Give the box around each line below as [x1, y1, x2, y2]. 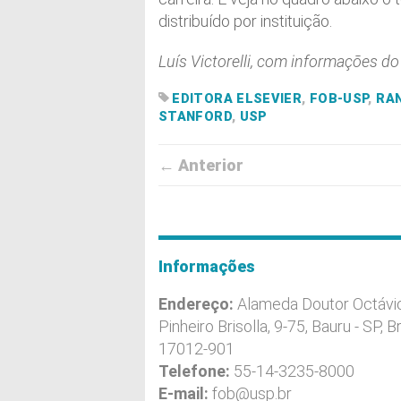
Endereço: [158, 294, 237, 313]
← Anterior [158, 156, 243, 175]
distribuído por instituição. [158, 12, 332, 30]
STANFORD [158, 109, 232, 124]
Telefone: [158, 362, 234, 380]
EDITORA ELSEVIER [172, 91, 303, 107]
